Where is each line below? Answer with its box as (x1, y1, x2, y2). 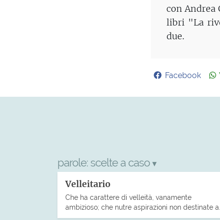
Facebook (165, 70, 201, 80)
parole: (57, 156, 90, 169)
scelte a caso (90, 156, 152, 169)
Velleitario (65, 178, 110, 190)
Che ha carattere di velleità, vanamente (65, 192, 192, 201)
